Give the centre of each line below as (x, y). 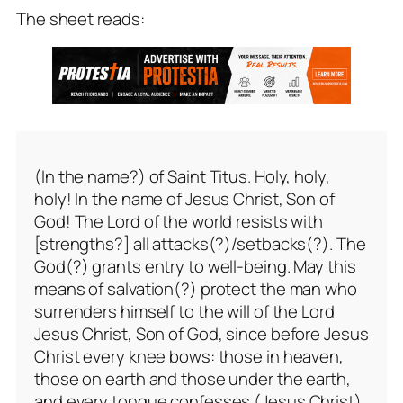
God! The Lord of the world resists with (179, 222)
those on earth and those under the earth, (193, 379)
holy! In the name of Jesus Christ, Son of (184, 199)
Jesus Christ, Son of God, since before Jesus (201, 334)
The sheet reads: (81, 18)
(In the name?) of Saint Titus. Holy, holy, (182, 177)
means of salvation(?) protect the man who (196, 289)
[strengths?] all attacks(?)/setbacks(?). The (200, 244)
